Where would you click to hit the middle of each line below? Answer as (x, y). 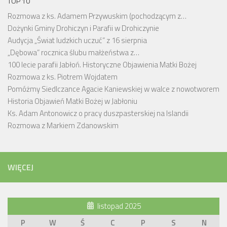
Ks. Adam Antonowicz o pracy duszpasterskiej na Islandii (98, 113)
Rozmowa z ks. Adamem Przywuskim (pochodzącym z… (97, 16)
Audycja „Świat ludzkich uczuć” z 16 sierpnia (77, 41)
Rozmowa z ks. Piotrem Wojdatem (63, 77)
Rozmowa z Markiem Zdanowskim (63, 126)
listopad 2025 (119, 206)
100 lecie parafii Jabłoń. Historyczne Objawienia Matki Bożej (102, 65)
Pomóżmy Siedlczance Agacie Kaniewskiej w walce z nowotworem (113, 89)
